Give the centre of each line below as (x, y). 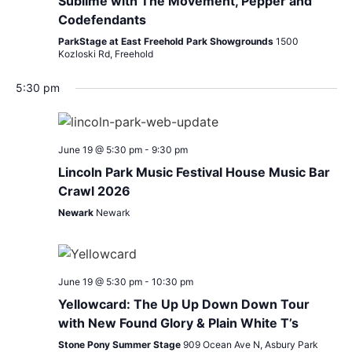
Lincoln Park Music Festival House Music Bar (194, 172)
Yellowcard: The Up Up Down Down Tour (183, 304)
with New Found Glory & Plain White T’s (178, 323)
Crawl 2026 (94, 191)
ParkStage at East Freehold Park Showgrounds (167, 42)
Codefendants (102, 20)
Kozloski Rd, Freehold (105, 54)
